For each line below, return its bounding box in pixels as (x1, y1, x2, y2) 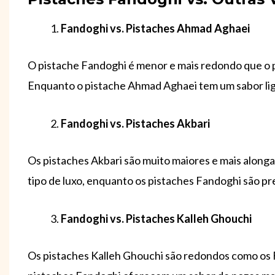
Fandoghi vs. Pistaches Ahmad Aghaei (61, 21, 250, 36)
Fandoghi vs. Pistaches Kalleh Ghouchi (61, 212, 252, 226)
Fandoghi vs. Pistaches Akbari (61, 117, 210, 131)
